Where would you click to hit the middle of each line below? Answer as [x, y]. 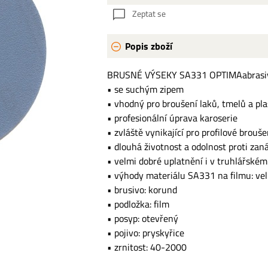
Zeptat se [149, 14]
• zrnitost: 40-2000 [147, 247]
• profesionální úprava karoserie [172, 118]
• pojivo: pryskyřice [145, 233]
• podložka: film [138, 204]
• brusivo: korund [142, 190]
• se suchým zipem [145, 89]
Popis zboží [148, 46]
